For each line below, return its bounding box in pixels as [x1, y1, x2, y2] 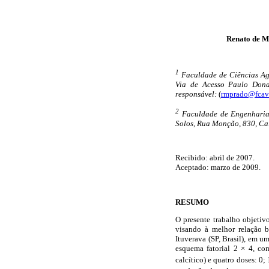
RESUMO [175, 197, 209, 207]
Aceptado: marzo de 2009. [175, 163, 261, 172]
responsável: [175, 89, 217, 99]
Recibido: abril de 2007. [175, 153, 255, 163]
